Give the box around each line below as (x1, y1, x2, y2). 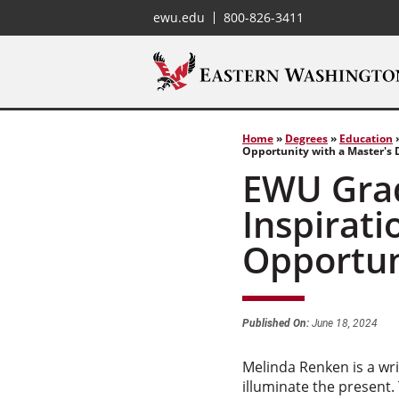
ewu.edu (153, 9, 205, 26)
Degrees (285, 131, 328, 146)
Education (339, 131, 393, 146)
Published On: (242, 317, 309, 330)
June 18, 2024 (309, 317, 378, 330)
